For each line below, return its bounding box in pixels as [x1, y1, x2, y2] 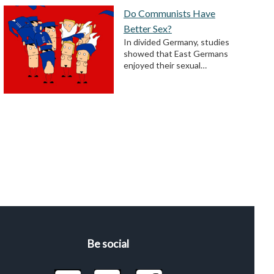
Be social [87, 237, 130, 251]
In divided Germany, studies [123, 37, 229, 48]
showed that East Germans [123, 48, 228, 59]
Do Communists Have [123, 7, 215, 20]
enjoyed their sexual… [123, 60, 207, 71]
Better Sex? [123, 23, 172, 35]
